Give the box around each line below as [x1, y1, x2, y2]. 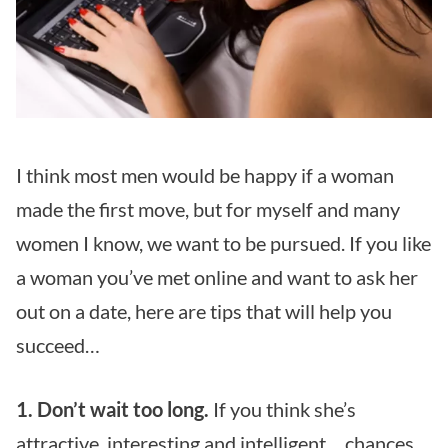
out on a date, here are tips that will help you [16, 298, 392, 323]
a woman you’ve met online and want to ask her [16, 264, 418, 289]
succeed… [16, 332, 100, 357]
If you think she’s [209, 396, 356, 421]
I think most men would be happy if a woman [16, 162, 394, 187]
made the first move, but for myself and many [16, 196, 400, 221]
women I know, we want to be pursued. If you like [16, 230, 431, 255]
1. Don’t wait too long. [16, 396, 209, 421]
